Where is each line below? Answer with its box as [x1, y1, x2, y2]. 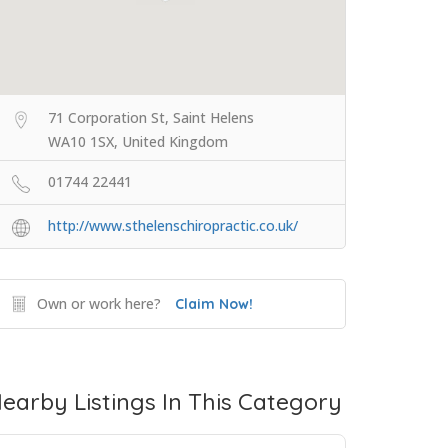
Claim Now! [175, 295, 253, 314]
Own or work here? [37, 294, 161, 314]
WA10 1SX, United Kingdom [48, 132, 228, 152]
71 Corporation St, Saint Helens [48, 108, 254, 128]
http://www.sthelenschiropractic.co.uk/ [48, 216, 298, 236]
